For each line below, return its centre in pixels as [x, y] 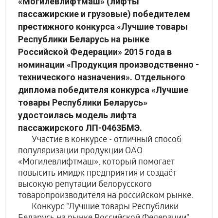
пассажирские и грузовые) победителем [104, 14]
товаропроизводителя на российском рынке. [106, 196]
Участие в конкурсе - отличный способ [100, 140]
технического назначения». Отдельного [102, 77]
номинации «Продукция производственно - [109, 64]
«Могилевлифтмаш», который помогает [97, 163]
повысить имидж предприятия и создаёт [98, 174]
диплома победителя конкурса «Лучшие [103, 90]
